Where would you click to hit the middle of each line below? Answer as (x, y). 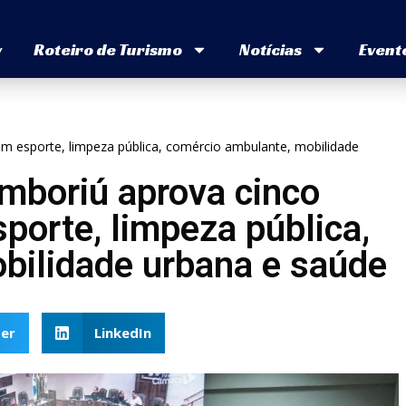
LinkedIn (123, 333)
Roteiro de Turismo (107, 50)
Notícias (270, 50)
